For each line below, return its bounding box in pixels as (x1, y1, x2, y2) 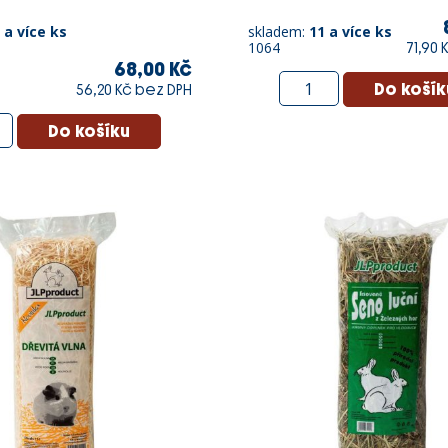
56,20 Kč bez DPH (76, 82, 192, 100)
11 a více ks (309, 22, 392, 42)
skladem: (248, 22, 309, 42)
